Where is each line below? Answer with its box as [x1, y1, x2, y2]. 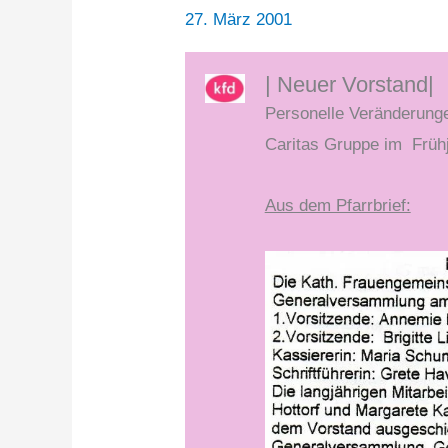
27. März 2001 [185, 9, 293, 29]
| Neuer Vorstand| [264, 72, 434, 98]
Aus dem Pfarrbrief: [264, 196, 411, 216]
